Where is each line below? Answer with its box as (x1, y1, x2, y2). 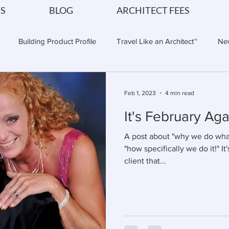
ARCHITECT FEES (117, 5, 190, 16)
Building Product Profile (18, 36, 96, 45)
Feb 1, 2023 (124, 89, 156, 97)
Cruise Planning (108, 77, 160, 86)
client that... (124, 156, 166, 165)
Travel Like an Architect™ (117, 36, 197, 45)
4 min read (165, 89, 194, 97)
